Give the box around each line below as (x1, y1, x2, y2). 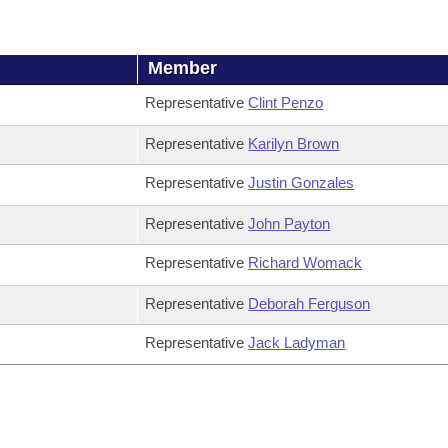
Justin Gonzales (248, 174, 355, 191)
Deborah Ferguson (248, 295, 371, 312)
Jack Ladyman (248, 334, 346, 351)
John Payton (248, 215, 331, 232)
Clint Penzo (248, 94, 324, 111)
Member (148, 58, 218, 78)
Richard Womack (248, 254, 363, 271)
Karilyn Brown (248, 135, 340, 152)
